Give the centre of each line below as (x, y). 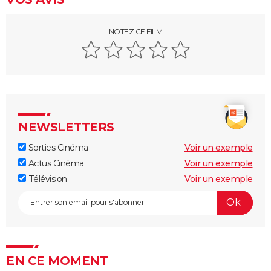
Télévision (47, 179)
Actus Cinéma (55, 163)
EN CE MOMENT (57, 260)
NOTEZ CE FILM (135, 31)
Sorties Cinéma (57, 147)
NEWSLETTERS (66, 127)
